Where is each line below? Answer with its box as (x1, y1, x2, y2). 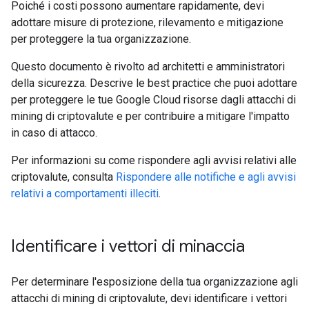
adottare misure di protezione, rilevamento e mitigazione (11, 16, 283, 29)
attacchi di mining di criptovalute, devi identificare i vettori (11, 292, 287, 305)
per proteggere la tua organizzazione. (11, 32, 191, 46)
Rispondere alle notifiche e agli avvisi (116, 170, 296, 183)
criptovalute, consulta (11, 170, 116, 183)
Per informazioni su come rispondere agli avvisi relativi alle (11, 154, 297, 167)
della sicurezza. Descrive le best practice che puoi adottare (11, 77, 297, 90)
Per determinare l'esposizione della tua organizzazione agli (11, 275, 298, 288)
